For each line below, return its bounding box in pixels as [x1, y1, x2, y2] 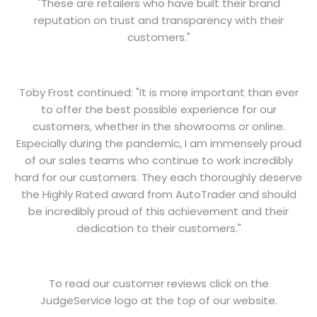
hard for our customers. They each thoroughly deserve [15, 169, 302, 185]
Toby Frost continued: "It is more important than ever [18, 84, 299, 100]
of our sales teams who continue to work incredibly [24, 152, 293, 168]
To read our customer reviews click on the [48, 275, 269, 291]
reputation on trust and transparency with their [33, 12, 284, 28]
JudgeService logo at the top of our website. [40, 292, 277, 308]
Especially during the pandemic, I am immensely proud [16, 135, 301, 151]
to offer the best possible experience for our [40, 101, 277, 117]
